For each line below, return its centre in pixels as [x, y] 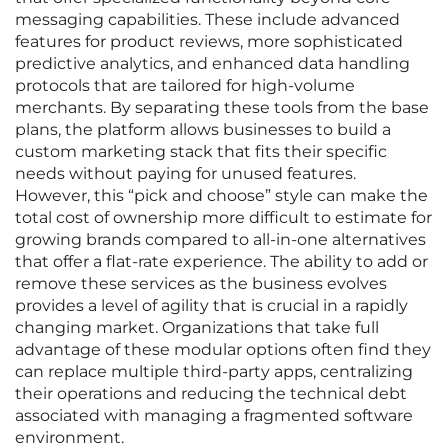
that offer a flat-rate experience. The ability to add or [221, 262]
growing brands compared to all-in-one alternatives [220, 240]
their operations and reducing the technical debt [211, 394]
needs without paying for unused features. [185, 174]
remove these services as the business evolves [201, 284]
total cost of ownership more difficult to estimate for [223, 218]
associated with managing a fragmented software [214, 416]
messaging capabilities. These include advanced [207, 20]
